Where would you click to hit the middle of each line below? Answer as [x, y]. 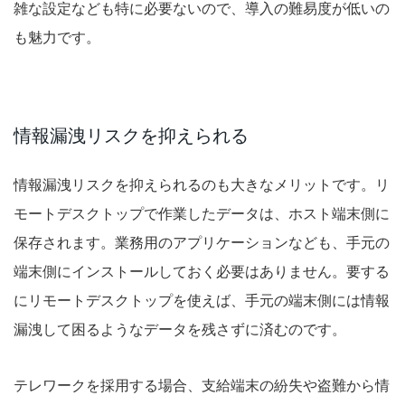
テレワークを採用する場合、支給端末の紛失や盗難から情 [202, 386]
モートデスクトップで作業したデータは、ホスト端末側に [202, 214]
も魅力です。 [57, 38]
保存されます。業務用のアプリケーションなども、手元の [202, 243]
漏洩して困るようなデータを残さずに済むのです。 [180, 330]
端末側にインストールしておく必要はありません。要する [202, 272]
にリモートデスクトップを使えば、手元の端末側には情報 [202, 301]
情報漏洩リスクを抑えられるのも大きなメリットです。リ [202, 185]
